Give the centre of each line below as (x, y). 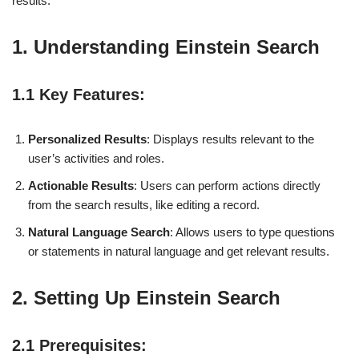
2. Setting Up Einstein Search (146, 297)
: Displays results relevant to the (230, 139)
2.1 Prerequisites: (79, 345)
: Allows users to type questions (252, 232)
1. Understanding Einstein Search (166, 46)
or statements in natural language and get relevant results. (179, 251)
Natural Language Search (99, 232)
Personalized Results (87, 139)
